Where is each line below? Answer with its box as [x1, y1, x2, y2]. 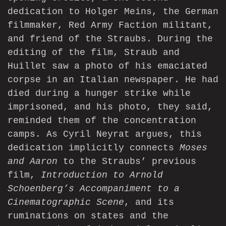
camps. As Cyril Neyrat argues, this [8, 129, 202, 140]
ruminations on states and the [8, 211, 168, 221]
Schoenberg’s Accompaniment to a [8, 184, 180, 194]
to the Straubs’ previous [58, 156, 196, 167]
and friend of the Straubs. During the [8, 34, 213, 44]
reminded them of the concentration [8, 116, 196, 126]
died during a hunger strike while [8, 88, 191, 99]
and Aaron [8, 156, 58, 167]
